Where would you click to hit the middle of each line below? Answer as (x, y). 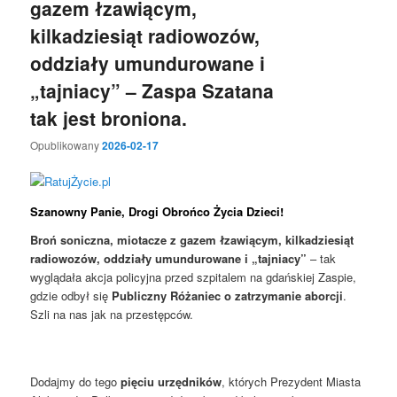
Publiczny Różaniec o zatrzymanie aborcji (228, 295)
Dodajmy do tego (76, 382)
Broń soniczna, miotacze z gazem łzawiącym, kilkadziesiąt (192, 239)
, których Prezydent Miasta (292, 382)
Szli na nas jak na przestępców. (112, 314)
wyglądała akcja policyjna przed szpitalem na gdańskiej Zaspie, (194, 276)
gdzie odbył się (71, 295)
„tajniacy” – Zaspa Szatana (152, 90)
